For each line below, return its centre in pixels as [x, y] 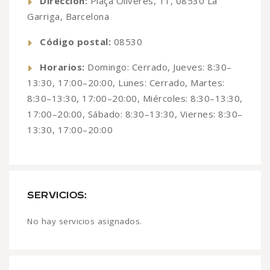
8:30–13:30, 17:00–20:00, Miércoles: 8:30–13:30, [135, 99]
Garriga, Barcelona [68, 17]
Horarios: [62, 67]
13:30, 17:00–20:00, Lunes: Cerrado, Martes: [126, 83]
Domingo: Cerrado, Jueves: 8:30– [158, 67]
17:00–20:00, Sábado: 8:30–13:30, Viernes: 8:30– [135, 114]
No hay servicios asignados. [85, 221]
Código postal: [75, 42]
